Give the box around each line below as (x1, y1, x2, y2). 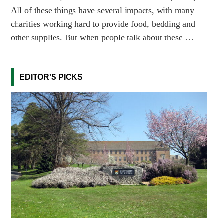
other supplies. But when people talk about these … (11, 33, 194, 43)
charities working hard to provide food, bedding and (11, 19, 196, 29)
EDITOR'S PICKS (19, 73, 83, 82)
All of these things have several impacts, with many (11, 5, 195, 16)
